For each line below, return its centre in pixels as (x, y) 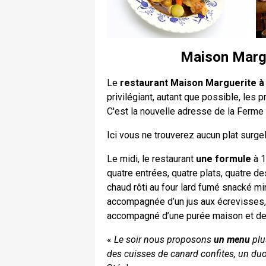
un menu (232, 239)
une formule (224, 159)
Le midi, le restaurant (151, 159)
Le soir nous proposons (164, 239)
